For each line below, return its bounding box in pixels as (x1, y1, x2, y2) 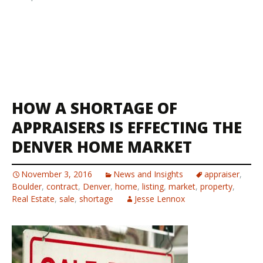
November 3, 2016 (21, 168, 92, 180)
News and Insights (113, 168, 183, 180)
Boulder (12, 181, 42, 192)
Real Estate (12, 193, 55, 204)
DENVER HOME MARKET (12, 136, 192, 157)
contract (46, 181, 78, 192)
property (200, 181, 232, 192)
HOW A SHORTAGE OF (12, 97, 177, 119)
